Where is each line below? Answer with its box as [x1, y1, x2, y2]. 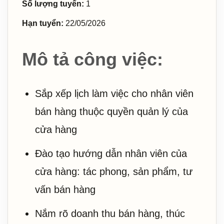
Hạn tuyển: [22, 19, 63, 27]
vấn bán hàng [35, 184, 95, 195]
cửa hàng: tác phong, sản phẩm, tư [35, 166, 192, 177]
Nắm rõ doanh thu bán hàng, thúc [35, 208, 185, 219]
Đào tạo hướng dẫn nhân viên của [35, 148, 187, 159]
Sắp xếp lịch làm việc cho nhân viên [35, 88, 193, 99]
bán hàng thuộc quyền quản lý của [35, 106, 188, 117]
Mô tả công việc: [22, 49, 163, 69]
